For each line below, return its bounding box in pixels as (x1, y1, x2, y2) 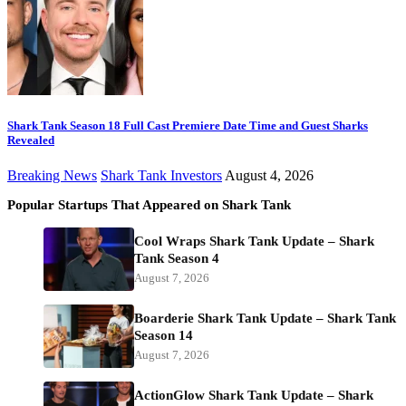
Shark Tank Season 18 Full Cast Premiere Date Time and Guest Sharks (7, 119, 368, 133)
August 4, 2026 (225, 168, 314, 184)
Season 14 (134, 328, 193, 343)
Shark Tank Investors (101, 168, 222, 184)
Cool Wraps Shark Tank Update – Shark (134, 234, 374, 249)
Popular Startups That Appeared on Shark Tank (7, 198, 291, 213)
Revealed (7, 133, 54, 148)
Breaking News (7, 168, 97, 184)
